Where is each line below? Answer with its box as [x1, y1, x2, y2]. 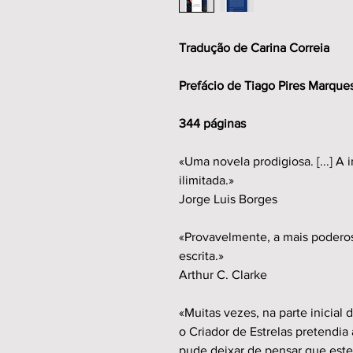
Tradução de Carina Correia [179, 41, 329, 54]
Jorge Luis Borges [179, 192, 277, 206]
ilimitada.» [179, 173, 234, 187]
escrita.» [179, 249, 224, 262]
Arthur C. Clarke [179, 268, 267, 281]
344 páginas [179, 117, 246, 130]
